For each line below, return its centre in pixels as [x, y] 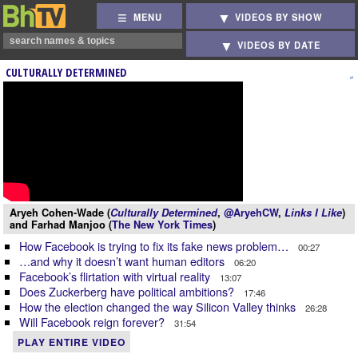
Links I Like [313, 213]
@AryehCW [251, 213]
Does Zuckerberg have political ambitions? [128, 291]
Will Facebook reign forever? [93, 322]
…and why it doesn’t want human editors [123, 261]
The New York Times [162, 225]
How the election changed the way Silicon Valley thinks [159, 306]
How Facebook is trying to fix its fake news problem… [155, 246]
